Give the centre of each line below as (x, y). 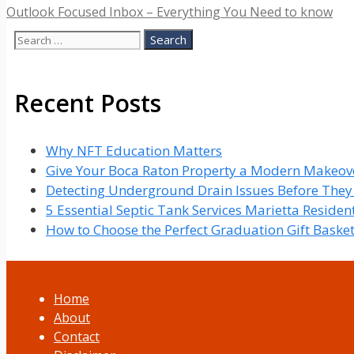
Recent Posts (88, 104)
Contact (77, 336)
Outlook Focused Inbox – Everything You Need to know (169, 12)
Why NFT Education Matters (134, 150)
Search (34, 39)
